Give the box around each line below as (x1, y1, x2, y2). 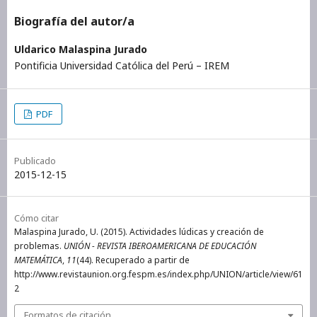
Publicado (14, 154, 56, 167)
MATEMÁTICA (14, 253, 62, 266)
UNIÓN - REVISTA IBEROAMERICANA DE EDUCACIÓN (64, 239, 256, 252)
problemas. (14, 239, 64, 252)
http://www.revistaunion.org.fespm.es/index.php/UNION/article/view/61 (14, 267, 303, 280)
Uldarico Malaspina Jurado (14, 42, 147, 56)
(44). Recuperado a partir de (76, 253, 190, 266)
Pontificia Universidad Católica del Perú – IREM (14, 58, 229, 72)
